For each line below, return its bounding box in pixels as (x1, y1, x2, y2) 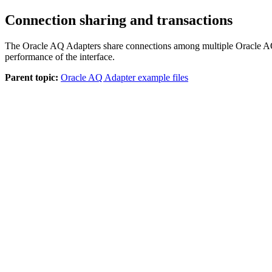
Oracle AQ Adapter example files (61, 72, 188, 83)
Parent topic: (5, 72, 58, 83)
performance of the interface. (5, 51, 115, 62)
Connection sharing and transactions (5, 12, 233, 28)
